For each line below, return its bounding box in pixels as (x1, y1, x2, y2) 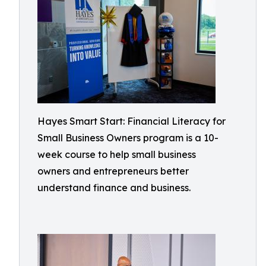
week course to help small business (37, 148, 196, 160)
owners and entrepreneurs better (37, 165, 189, 177)
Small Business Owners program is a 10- (37, 132, 218, 144)
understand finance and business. (37, 182, 191, 194)
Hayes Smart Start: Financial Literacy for (37, 115, 226, 127)
